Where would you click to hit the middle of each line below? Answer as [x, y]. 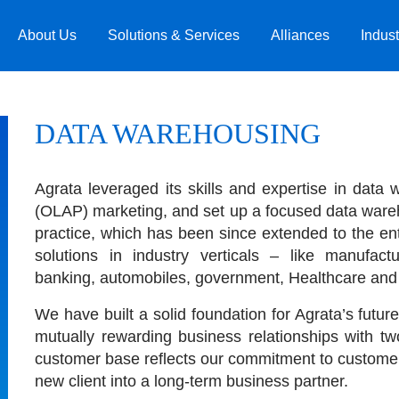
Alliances [300, 35]
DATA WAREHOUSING [178, 134]
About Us [47, 35]
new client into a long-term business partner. [191, 381]
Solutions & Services [174, 35]
